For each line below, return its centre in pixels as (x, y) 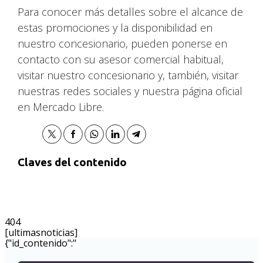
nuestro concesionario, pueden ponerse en (123, 43)
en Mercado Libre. (61, 107)
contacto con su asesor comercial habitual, (121, 59)
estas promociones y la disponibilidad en (115, 27)
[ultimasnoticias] (41, 232)
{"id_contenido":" (41, 243)
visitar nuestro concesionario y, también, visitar (128, 75)
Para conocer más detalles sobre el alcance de (131, 11)
